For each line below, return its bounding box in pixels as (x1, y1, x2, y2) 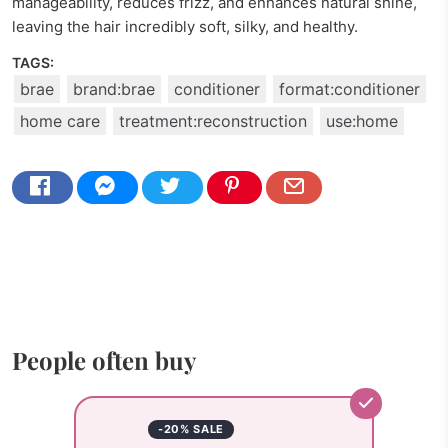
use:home (326, 111, 398, 131)
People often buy (12, 344, 196, 376)
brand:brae (73, 79, 155, 99)
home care (20, 111, 100, 131)
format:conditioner (279, 79, 420, 99)
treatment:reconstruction (119, 111, 307, 131)
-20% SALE (158, 422, 224, 436)
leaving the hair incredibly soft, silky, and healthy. (12, 17, 358, 36)
